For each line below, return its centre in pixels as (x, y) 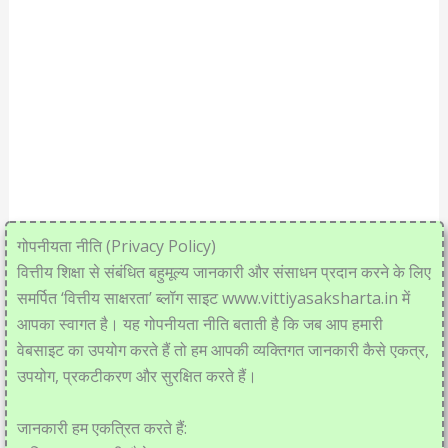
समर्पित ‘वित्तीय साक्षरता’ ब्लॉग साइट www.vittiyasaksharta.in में (213, 298)
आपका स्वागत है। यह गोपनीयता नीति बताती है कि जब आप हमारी (199, 324)
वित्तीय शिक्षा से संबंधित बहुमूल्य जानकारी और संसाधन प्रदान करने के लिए (223, 272)
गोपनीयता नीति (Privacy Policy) (116, 246)
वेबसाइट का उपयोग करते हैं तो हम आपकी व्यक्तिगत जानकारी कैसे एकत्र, (222, 350)
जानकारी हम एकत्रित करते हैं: (101, 427)
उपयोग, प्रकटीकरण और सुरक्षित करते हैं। (136, 376)
